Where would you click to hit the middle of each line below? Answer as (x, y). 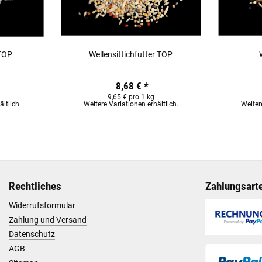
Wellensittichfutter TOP (131, 54)
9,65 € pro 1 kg (131, 97)
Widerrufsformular (42, 205)
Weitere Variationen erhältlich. (131, 104)
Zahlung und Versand (48, 220)
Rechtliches (35, 187)
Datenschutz (32, 234)
